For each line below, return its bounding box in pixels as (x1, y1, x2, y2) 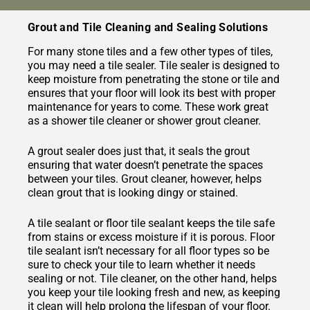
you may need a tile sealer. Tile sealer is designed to (28, 59, 280, 73)
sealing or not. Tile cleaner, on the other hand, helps (28, 272, 277, 286)
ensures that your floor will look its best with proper (28, 86, 275, 100)
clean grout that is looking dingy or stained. (28, 186, 238, 200)
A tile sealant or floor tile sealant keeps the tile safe (28, 217, 275, 230)
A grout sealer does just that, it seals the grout (28, 145, 250, 158)
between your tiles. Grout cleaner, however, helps (28, 172, 262, 186)
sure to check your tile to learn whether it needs (28, 258, 255, 272)
